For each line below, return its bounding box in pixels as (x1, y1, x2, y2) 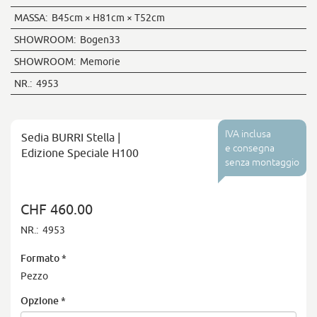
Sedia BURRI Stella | (21, 131, 120, 144)
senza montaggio (225, 156, 299, 168)
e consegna (225, 142, 275, 154)
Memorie (76, 56, 120, 67)
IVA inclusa (225, 128, 271, 139)
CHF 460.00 (21, 201, 93, 217)
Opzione (21, 294, 59, 306)
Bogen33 (76, 34, 120, 45)
